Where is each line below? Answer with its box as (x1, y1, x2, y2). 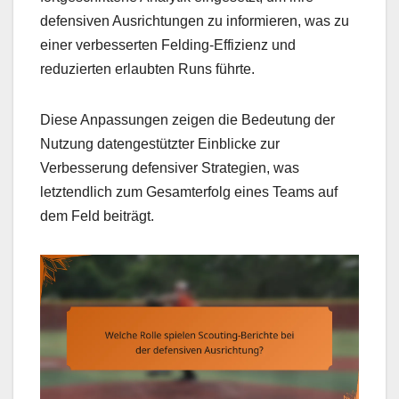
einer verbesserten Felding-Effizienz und (40, 37, 296, 53)
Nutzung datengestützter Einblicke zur (40, 136, 280, 152)
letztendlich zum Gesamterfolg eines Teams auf (40, 184, 338, 200)
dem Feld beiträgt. (40, 208, 154, 224)
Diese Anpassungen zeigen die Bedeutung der (40, 112, 335, 128)
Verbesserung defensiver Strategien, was (40, 160, 299, 176)
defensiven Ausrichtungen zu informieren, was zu (40, 13, 349, 29)
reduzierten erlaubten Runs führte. (40, 61, 255, 77)
